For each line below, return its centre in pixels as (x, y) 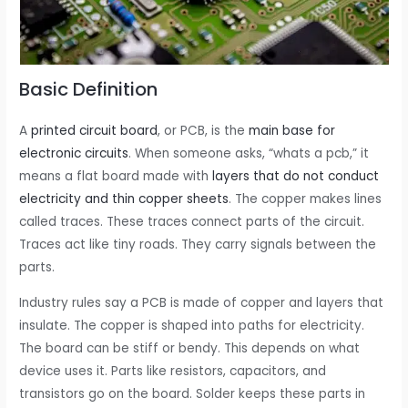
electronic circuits (74, 153)
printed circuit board (95, 130)
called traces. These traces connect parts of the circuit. (192, 221)
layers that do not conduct (296, 176)
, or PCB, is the (204, 130)
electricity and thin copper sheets (124, 199)
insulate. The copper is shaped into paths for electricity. (192, 325)
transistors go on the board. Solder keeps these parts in (193, 393)
